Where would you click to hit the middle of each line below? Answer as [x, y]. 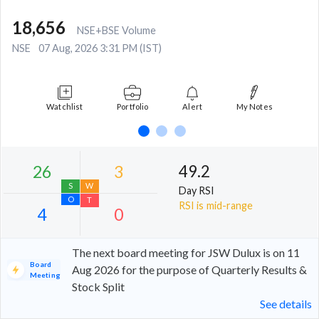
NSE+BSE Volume [116, 31]
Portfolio [133, 107]
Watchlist [65, 107]
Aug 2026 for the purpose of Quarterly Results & [189, 269]
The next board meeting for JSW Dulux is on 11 [185, 252]
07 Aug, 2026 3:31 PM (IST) [100, 48]
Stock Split [98, 286]
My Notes [255, 107]
